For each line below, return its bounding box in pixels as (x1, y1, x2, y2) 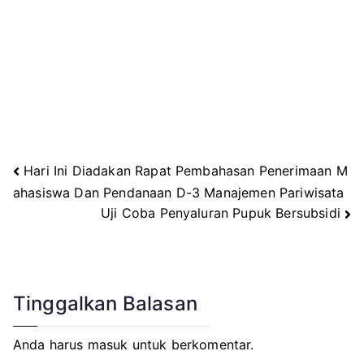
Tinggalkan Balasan (13, 291, 197, 315)
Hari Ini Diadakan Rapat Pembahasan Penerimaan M (24, 162, 348, 179)
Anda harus (13, 336, 88, 353)
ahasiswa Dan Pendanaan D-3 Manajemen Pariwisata (13, 184, 344, 201)
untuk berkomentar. (128, 336, 254, 353)
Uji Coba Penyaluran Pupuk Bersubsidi (101, 205, 340, 222)
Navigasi (12, 169, 119, 201)
